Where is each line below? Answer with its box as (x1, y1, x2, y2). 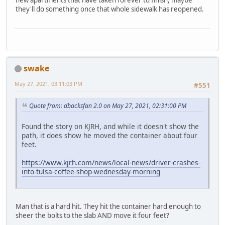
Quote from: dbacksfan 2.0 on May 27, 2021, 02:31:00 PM (29, 101, 186, 110)
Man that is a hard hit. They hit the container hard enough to (16, 201, 201, 211)
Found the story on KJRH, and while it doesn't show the (22, 121, 199, 131)
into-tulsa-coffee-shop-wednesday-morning (22, 166, 160, 176)
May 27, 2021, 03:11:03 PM (15, 79, 82, 87)
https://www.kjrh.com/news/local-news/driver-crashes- (22, 157, 200, 167)
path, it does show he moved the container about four (22, 130, 197, 140)
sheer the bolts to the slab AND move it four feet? (16, 210, 169, 220)
